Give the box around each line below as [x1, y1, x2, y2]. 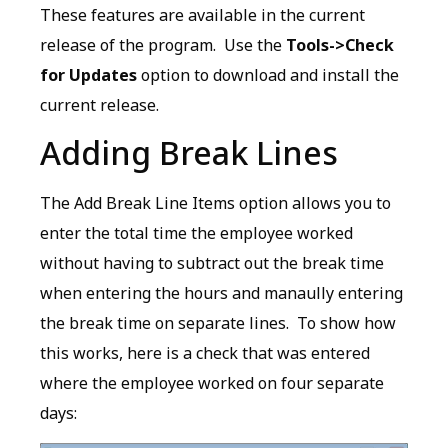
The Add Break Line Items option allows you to [40, 192, 391, 215]
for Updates [40, 63, 137, 86]
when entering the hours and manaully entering [40, 282, 403, 305]
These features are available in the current [40, 3, 365, 26]
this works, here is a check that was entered [40, 342, 370, 365]
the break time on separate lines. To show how [40, 312, 396, 335]
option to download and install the [137, 63, 399, 86]
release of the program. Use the [40, 33, 286, 56]
